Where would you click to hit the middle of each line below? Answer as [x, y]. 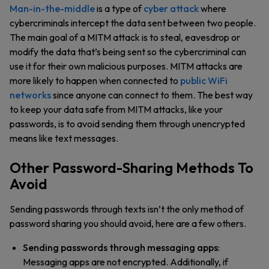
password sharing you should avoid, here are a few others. [128, 223]
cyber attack [171, 8]
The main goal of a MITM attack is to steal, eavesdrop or [125, 37]
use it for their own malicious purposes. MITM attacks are [126, 66]
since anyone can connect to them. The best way [152, 95]
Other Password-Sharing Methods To [131, 168]
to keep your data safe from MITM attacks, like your [116, 109]
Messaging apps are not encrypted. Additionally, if [125, 262]
